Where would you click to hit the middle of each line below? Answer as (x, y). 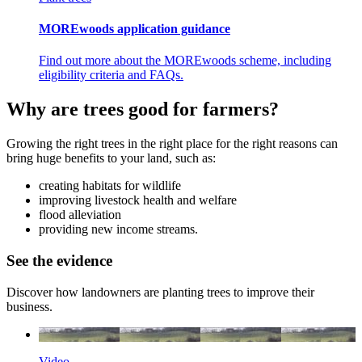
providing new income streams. (118, 229)
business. (29, 306)
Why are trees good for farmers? (143, 109)
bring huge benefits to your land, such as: (111, 158)
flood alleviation (80, 215)
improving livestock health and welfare (138, 200)
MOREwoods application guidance (135, 29)
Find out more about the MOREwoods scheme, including (185, 61)
